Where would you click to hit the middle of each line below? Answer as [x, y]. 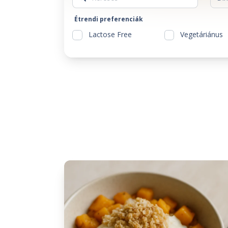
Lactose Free [110, 34]
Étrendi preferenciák [109, 19]
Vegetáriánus [202, 34]
